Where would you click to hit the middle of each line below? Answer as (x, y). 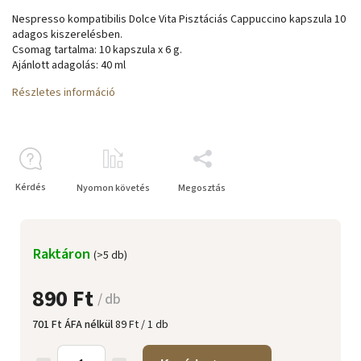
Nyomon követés (113, 188)
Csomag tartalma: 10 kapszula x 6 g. (97, 50)
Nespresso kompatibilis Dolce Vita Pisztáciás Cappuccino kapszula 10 (179, 19)
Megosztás (202, 188)
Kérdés (30, 187)
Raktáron (63, 254)
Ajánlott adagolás (54, 65)
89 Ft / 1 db (142, 325)
